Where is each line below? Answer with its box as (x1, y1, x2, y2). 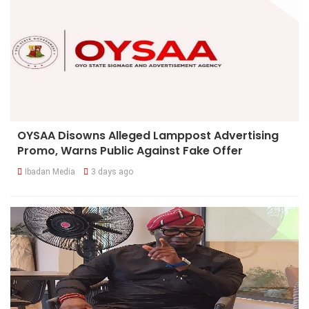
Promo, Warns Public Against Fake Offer (17, 143, 243, 159)
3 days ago (91, 167, 133, 177)
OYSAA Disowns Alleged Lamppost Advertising (17, 128, 279, 144)
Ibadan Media (25, 167, 75, 177)
